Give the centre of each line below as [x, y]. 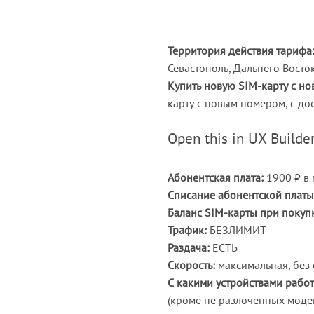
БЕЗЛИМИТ [237, 230]
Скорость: [191, 265]
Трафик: [187, 230]
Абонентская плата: [216, 177]
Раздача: [189, 247]
